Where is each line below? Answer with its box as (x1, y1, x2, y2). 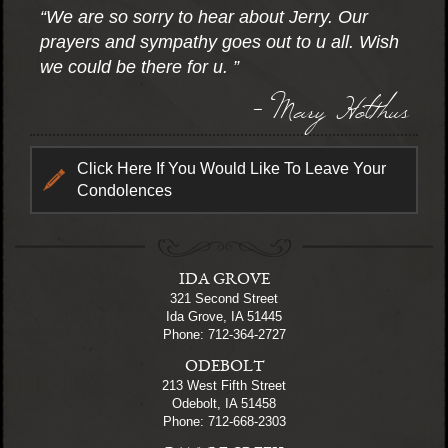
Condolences (77, 181, 172, 199)
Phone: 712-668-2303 (162, 413, 286, 429)
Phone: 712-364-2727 (162, 326, 286, 342)
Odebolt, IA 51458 (172, 395, 276, 411)
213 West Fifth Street (162, 377, 286, 393)
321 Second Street (170, 290, 278, 306)
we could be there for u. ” (40, 56, 239, 77)
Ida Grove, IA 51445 (166, 308, 282, 324)
